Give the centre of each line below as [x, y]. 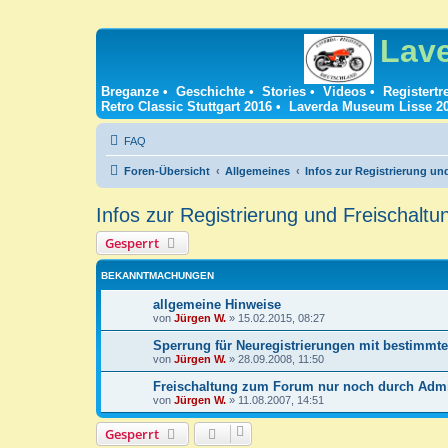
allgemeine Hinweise [217, 305]
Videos [344, 92]
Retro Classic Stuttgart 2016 [186, 107]
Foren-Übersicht [167, 171]
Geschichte [210, 92]
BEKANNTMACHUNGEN [157, 276]
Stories [284, 92]
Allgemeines [257, 171]
